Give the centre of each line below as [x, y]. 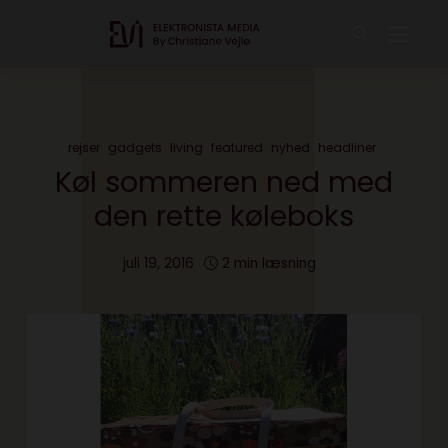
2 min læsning [268, 263]
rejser [84, 147]
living [186, 147]
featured [237, 147]
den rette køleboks [224, 216]
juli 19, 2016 [158, 263]
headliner [347, 147]
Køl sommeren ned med [224, 182]
